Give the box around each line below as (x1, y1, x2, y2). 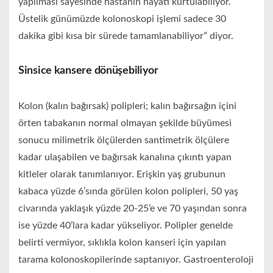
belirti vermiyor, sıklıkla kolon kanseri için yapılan (18, 238, 226, 248)
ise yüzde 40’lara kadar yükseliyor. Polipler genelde (18, 221, 233, 231)
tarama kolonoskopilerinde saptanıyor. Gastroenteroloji (18, 255, 253, 265)
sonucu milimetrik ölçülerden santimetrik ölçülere (18, 135, 229, 146)
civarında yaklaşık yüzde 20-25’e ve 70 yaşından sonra (18, 204, 247, 214)
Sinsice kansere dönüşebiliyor (18, 65, 158, 77)
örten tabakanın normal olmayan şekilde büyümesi (18, 118, 232, 129)
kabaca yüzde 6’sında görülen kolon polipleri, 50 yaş (18, 186, 238, 197)
